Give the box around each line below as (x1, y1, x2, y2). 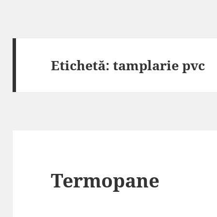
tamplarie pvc (113, 56, 205, 74)
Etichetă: (51, 56, 113, 74)
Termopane (51, 167, 160, 193)
